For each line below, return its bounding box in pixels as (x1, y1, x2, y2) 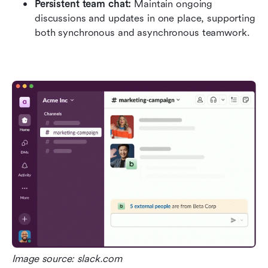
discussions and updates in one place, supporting (35, 12, 255, 24)
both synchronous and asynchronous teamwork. (35, 26, 250, 38)
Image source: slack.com (12, 252, 123, 264)
